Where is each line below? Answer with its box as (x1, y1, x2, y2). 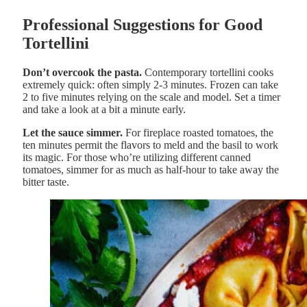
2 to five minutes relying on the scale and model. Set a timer (23, 90, 280, 103)
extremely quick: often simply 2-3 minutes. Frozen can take (23, 78, 278, 90)
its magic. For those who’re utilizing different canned (23, 151, 251, 163)
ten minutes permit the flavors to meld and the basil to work (23, 138, 278, 151)
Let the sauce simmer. (23, 126, 123, 138)
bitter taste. (23, 175, 69, 188)
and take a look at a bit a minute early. (23, 103, 186, 115)
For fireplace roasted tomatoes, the (123, 126, 273, 138)
